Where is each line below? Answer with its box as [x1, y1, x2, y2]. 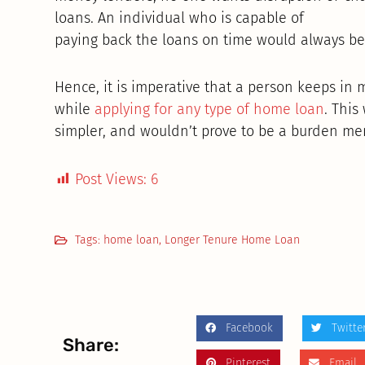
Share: [63, 334, 120, 357]
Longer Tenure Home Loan [165, 232, 301, 247]
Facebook [225, 320, 273, 335]
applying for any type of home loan [95, 100, 325, 119]
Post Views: [75, 169, 147, 188]
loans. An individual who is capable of [55, 8, 305, 27]
